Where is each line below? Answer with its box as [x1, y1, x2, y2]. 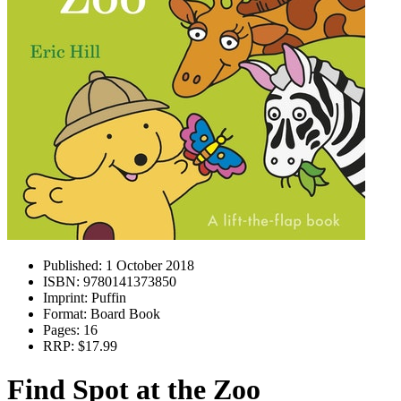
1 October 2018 [102, 258, 194, 273]
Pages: [43, 322, 80, 337]
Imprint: [43, 290, 88, 305]
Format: [43, 306, 87, 321]
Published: [43, 258, 102, 273]
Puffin [88, 290, 126, 305]
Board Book [87, 306, 160, 321]
